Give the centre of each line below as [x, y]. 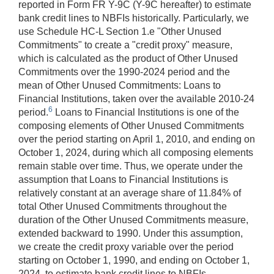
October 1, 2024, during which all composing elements [136, 153]
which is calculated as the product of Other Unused [128, 59]
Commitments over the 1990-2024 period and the [124, 72]
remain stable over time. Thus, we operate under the [131, 166]
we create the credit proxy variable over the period [126, 247]
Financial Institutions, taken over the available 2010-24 [136, 99]
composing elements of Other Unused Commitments [131, 126]
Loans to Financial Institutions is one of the [146, 113]
